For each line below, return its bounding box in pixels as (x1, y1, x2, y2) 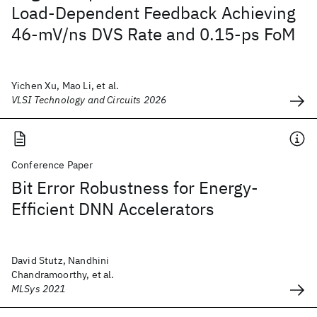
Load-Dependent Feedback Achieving (11, 1, 296, 24)
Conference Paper (11, 158, 93, 171)
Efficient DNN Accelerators (11, 197, 214, 220)
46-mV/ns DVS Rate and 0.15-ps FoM (11, 23, 295, 45)
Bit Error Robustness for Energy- (11, 176, 258, 199)
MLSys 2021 (11, 282, 66, 295)
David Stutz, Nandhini (11, 254, 110, 267)
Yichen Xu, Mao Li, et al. (11, 79, 119, 92)
